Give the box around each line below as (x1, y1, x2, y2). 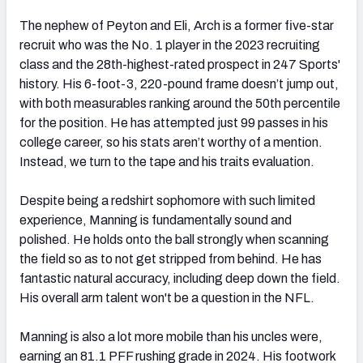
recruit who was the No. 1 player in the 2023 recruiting (19, 37, 320, 52)
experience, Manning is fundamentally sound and (19, 212, 292, 227)
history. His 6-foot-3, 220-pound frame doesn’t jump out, (19, 76, 339, 91)
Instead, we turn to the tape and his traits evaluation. (19, 154, 317, 169)
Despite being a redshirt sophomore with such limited (19, 193, 315, 207)
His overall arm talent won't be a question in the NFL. (19, 290, 314, 305)
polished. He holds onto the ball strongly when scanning (19, 232, 329, 246)
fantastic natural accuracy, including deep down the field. (19, 271, 340, 285)
